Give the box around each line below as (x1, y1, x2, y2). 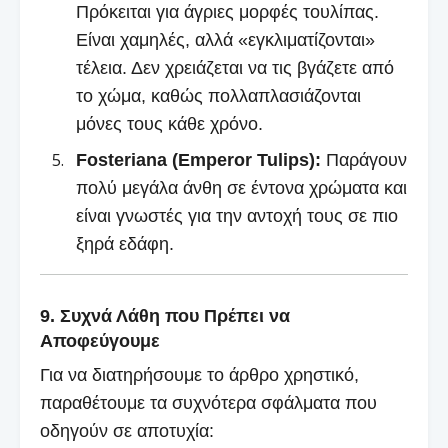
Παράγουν (321, 149, 407, 170)
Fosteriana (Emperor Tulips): (76, 149, 321, 170)
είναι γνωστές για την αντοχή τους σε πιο (76, 205, 398, 226)
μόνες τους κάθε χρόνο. (76, 113, 263, 134)
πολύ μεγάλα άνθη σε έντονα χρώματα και (76, 177, 407, 198)
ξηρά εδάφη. (76, 233, 174, 254)
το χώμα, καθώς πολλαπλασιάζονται (76, 85, 361, 106)
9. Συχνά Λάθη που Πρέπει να (40, 305, 290, 326)
